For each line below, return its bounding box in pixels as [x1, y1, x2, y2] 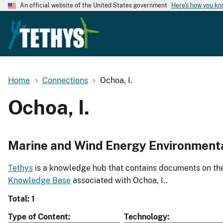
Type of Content [8, 212, 68, 222]
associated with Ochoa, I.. [71, 176, 168, 186]
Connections [42, 75, 88, 85]
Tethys [8, 163, 33, 173]
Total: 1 [8, 194, 35, 204]
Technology [124, 212, 167, 222]
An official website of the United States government [20, 2, 167, 9]
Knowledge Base [8, 176, 71, 186]
